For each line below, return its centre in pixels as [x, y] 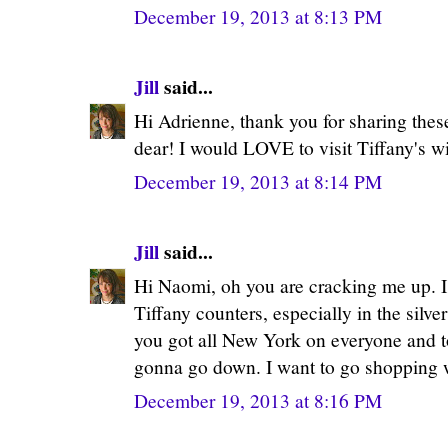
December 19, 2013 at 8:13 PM [258, 16]
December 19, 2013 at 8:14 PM [258, 181]
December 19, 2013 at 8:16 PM [258, 400]
